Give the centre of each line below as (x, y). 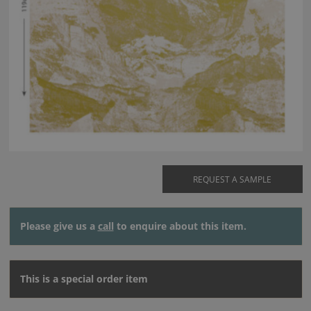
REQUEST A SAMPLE (233, 180)
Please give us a (59, 226)
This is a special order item (84, 279)
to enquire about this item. (180, 226)
